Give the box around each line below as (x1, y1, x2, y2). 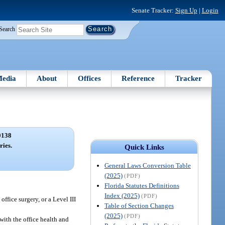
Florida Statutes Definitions (104, 181, 179, 189)
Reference (122, 74, 155, 82)
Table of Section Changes (104, 201, 174, 209)
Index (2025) (104, 191, 140, 199)
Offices (77, 74, 101, 82)
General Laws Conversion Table (104, 161, 191, 169)
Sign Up (175, 6, 197, 14)
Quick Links (124, 143, 164, 151)
